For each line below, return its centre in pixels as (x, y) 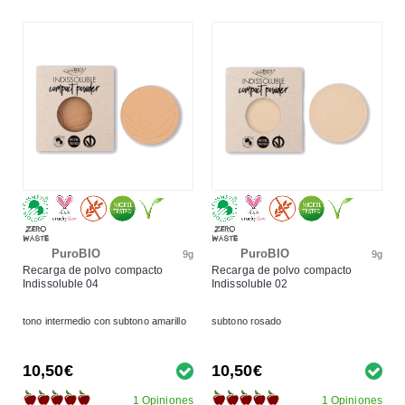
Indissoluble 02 (250, 283)
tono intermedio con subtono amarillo (104, 320)
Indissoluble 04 (61, 283)
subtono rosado (247, 320)
